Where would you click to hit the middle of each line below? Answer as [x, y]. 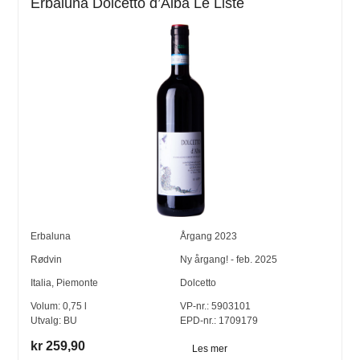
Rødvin [47, 260]
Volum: [47, 307]
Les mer [210, 348]
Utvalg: [47, 321]
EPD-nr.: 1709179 [219, 321]
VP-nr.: [194, 307]
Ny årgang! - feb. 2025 [229, 260]
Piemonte [78, 283]
